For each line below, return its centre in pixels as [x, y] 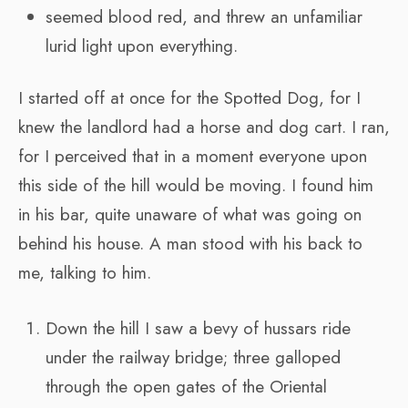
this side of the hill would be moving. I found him [196, 185]
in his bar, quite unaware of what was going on [190, 214]
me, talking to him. [85, 272]
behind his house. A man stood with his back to [190, 243]
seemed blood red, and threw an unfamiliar [204, 16]
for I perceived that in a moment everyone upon [193, 156]
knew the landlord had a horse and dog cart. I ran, [204, 127]
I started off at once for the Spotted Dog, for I [189, 97]
